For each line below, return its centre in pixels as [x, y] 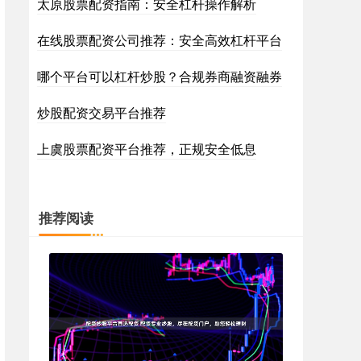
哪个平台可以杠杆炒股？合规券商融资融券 [160, 76]
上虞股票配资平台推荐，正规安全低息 [147, 149]
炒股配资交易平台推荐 [102, 112]
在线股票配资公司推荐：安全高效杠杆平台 [160, 40]
